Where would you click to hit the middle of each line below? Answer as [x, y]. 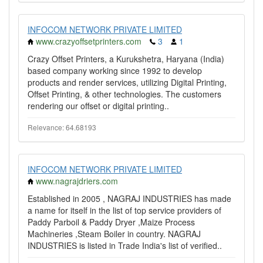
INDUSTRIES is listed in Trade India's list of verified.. [125, 245]
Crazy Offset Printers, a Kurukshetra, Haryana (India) [126, 59]
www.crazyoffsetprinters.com [89, 41]
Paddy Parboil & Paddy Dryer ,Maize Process [111, 222]
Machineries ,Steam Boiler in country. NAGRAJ [114, 234]
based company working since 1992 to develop [115, 70]
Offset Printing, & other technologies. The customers [124, 94]
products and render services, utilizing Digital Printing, [127, 82]
